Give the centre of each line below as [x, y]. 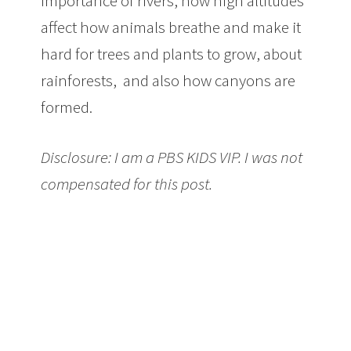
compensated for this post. [127, 184]
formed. [67, 107]
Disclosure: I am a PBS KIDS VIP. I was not [172, 157]
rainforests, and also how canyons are [168, 81]
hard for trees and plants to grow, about [172, 54]
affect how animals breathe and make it [171, 27]
